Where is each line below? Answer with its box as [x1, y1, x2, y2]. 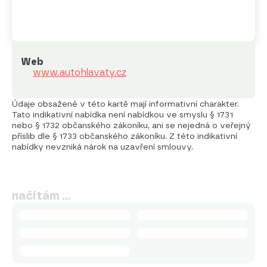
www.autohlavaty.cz [33, 66, 126, 78]
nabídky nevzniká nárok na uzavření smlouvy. [12, 141, 193, 151]
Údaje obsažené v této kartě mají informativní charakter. [12, 98, 239, 108]
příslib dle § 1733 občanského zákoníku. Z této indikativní [12, 131, 237, 141]
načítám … [12, 188, 71, 203]
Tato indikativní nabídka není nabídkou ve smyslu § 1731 [12, 109, 233, 119]
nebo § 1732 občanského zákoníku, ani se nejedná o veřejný [12, 120, 251, 130]
